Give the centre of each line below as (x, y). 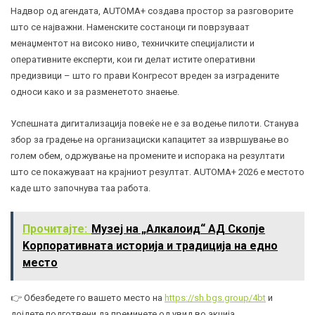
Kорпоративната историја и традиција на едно (150, 245)
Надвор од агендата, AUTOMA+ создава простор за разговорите (152, 11)
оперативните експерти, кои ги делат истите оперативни (133, 59)
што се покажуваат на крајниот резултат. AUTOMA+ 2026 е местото (157, 172)
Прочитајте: (55, 229)
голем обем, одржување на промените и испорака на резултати (148, 155)
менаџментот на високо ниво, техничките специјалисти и (133, 43)
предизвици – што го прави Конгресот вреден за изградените (145, 75)
